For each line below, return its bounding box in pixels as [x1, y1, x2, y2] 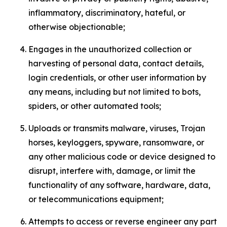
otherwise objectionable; [28, 22, 125, 32]
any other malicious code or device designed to [28, 152, 215, 162]
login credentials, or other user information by [28, 72, 206, 83]
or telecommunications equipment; [28, 194, 164, 204]
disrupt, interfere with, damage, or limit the [28, 166, 196, 176]
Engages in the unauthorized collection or [28, 44, 192, 54]
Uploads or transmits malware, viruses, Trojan [28, 123, 205, 133]
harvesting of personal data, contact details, [28, 58, 204, 68]
